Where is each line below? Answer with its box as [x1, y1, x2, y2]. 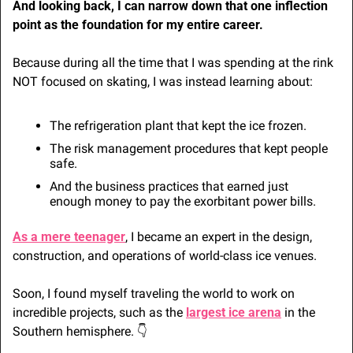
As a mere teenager [13, 229, 125, 245]
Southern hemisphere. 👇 [13, 324, 147, 340]
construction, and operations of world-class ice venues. [13, 248, 317, 264]
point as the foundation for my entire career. [13, 17, 263, 33]
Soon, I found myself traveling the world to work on [13, 286, 295, 302]
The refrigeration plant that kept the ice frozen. [50, 118, 307, 134]
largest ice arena [186, 305, 281, 321]
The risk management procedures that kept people [50, 141, 328, 157]
